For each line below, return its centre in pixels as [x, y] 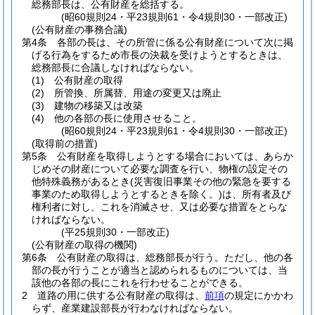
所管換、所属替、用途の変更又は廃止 [138, 93]
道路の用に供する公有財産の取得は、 [121, 295]
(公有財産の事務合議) [79, 30]
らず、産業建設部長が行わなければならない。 [135, 308]
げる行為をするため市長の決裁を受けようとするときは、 [160, 55]
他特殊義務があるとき [81, 181]
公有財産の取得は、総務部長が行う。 [141, 257]
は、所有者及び [257, 194]
